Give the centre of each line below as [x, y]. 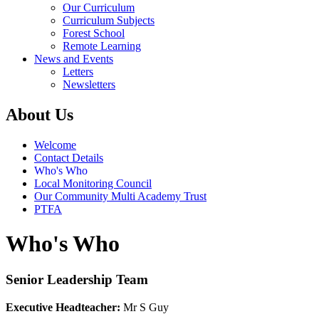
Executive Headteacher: [64, 308]
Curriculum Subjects [109, 20]
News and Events [74, 58]
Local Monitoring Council [93, 183]
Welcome [55, 145]
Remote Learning [102, 46]
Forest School [94, 33]
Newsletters [89, 84]
